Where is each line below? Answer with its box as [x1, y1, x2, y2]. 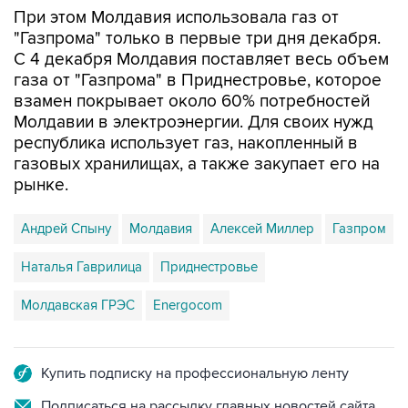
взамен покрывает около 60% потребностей [14, 91, 370, 112]
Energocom [153, 297, 222, 313]
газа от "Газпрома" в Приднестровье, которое [14, 70, 382, 91]
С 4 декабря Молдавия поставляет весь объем [14, 49, 389, 70]
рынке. [14, 175, 68, 196]
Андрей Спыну [21, 220, 111, 237]
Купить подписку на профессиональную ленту [41, 364, 349, 382]
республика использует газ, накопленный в [14, 133, 358, 154]
